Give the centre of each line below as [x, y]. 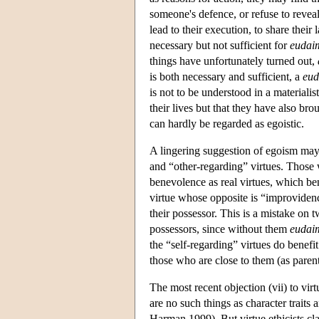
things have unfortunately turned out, [234, 61]
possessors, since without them [220, 229]
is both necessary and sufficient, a [226, 76]
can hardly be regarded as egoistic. [227, 123]
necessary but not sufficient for [220, 45]
